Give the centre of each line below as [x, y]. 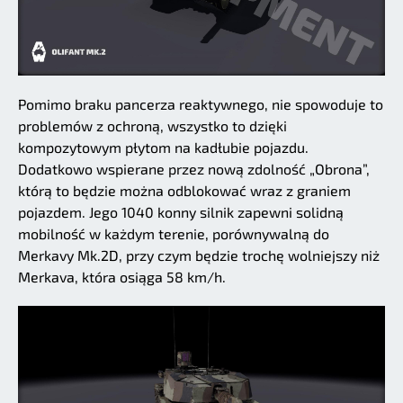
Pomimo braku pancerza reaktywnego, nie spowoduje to [201, 103]
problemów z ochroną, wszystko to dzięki [152, 125]
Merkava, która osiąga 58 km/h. [122, 276]
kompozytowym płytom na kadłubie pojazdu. [163, 147]
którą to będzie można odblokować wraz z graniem [184, 190]
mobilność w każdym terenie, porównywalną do [174, 233]
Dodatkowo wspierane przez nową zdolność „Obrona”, [194, 168]
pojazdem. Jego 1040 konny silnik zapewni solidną [181, 211]
